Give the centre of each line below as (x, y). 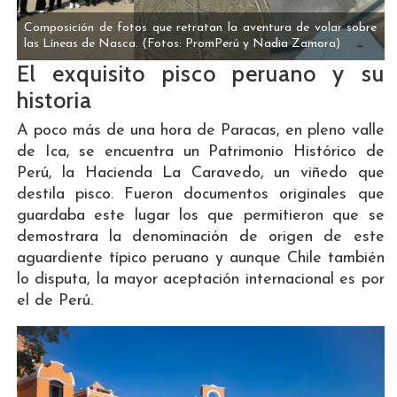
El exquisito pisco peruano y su (200, 73)
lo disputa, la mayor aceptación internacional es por (200, 279)
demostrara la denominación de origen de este (200, 237)
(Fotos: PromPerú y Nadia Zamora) (241, 43)
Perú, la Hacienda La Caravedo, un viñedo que (200, 173)
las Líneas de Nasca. (83, 43)
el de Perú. (54, 300)
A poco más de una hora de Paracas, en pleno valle (200, 130)
